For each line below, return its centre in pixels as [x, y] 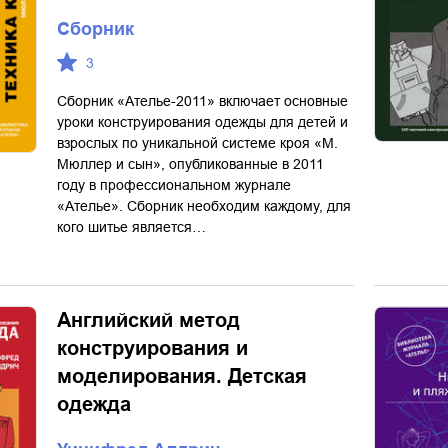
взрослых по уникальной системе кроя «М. [197, 143]
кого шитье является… [131, 227]
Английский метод [148, 320]
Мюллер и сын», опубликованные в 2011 [190, 164]
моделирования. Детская [182, 376]
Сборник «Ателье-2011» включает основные [202, 101]
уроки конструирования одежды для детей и [202, 122]
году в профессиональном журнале [174, 185]
